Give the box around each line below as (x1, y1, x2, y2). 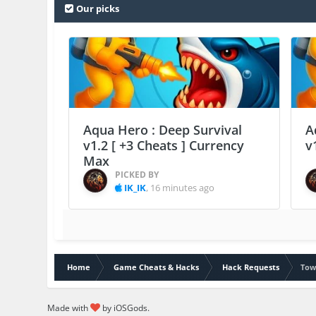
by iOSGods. (100, 302, 150, 315)
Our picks (76, 2, 120, 16)
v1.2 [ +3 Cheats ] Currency (83, 137, 245, 154)
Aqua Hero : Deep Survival (83, 121, 243, 139)
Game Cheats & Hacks (114, 262, 200, 273)
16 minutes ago (150, 181, 215, 195)
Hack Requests (222, 262, 280, 273)
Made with (47, 302, 91, 315)
